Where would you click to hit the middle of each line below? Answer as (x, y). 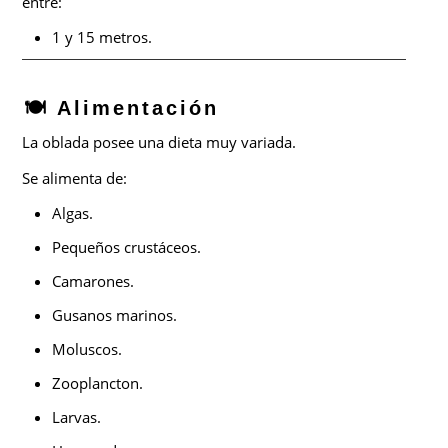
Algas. (73, 212)
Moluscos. (87, 348)
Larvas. (77, 416)
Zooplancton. (98, 382)
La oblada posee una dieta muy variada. (159, 141)
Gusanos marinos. (115, 314)
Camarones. (93, 280)
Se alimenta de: (75, 177)
